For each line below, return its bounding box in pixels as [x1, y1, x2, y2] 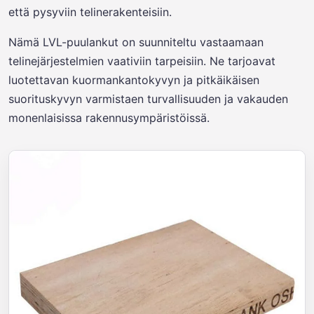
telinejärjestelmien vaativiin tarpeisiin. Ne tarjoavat [8, 54, 275, 68]
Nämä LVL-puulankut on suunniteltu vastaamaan [8, 35, 264, 49]
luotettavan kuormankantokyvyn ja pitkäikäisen [8, 73, 259, 87]
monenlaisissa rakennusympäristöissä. [8, 111, 210, 125]
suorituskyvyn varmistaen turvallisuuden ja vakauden [8, 92, 288, 106]
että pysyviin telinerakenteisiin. [8, 5, 172, 19]
